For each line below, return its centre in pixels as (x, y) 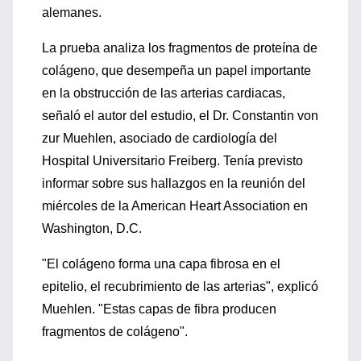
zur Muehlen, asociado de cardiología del (160, 138)
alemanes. (72, 12)
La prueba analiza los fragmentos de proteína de (180, 48)
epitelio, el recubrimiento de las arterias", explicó (180, 286)
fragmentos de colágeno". (115, 332)
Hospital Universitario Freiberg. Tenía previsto (172, 161)
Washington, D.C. (92, 228)
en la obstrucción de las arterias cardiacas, (164, 93)
